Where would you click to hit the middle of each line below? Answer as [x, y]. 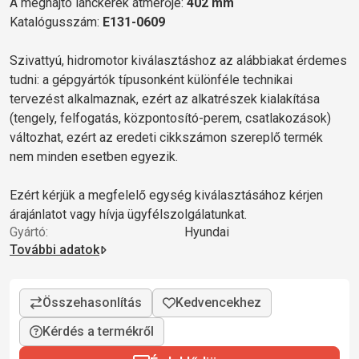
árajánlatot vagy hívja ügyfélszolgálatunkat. [128, 214]
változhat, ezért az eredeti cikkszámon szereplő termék [166, 137]
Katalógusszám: [56, 22]
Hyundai [206, 232]
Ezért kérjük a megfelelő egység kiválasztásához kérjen [166, 195]
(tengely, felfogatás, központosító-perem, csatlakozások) [170, 118]
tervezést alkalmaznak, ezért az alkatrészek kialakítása [165, 99]
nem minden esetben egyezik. [94, 156]
